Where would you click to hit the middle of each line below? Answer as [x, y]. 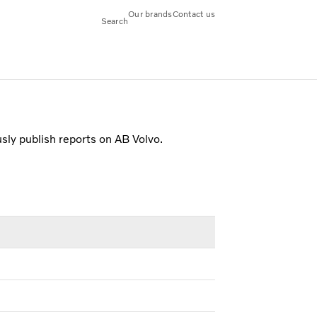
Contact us [194, 14]
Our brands [150, 14]
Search [115, 21]
